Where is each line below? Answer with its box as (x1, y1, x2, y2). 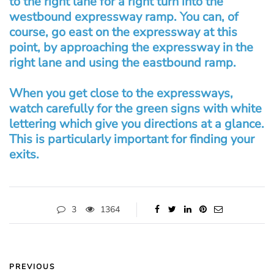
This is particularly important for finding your (9, 130, 254, 147)
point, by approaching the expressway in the (9, 39, 253, 56)
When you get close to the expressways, (9, 84, 233, 102)
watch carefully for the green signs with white (9, 100, 262, 117)
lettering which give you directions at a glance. (9, 115, 264, 132)
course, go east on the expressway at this (9, 23, 237, 40)
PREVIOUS (9, 261, 55, 272)
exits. (9, 146, 39, 163)
